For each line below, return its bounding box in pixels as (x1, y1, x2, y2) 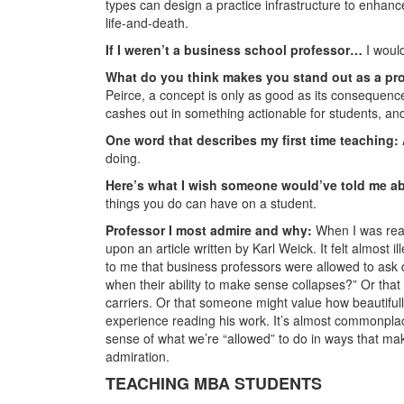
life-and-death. (106, 13, 188, 32)
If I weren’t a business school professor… (106, 40, 366, 59)
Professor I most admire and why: (106, 220, 316, 239)
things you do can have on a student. (106, 193, 317, 212)
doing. (106, 148, 141, 167)
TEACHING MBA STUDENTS (106, 371, 322, 395)
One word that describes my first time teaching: (106, 130, 402, 149)
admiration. (106, 346, 170, 365)
